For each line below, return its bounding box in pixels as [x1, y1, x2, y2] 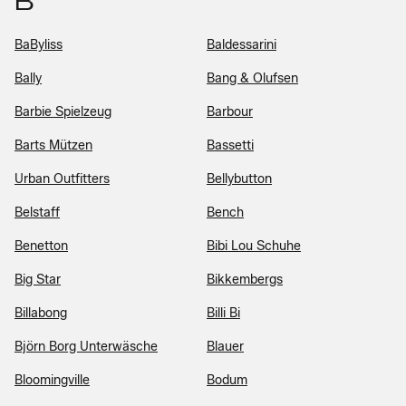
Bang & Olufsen [207, 70, 298, 86]
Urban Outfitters [14, 170, 110, 187]
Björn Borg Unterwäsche [14, 338, 158, 354]
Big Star [14, 271, 61, 287]
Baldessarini [207, 36, 276, 53]
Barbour [207, 103, 253, 120]
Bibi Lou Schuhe [207, 237, 301, 254]
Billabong [14, 304, 67, 321]
